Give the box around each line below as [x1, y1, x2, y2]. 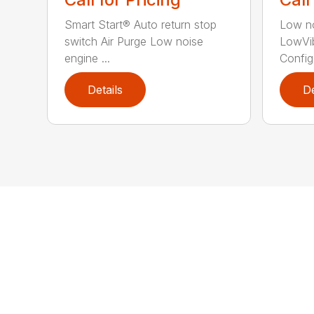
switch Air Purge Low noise [64, 34, 204, 49]
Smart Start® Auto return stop [64, 18, 217, 32]
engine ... [64, 51, 111, 66]
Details [88, 83, 123, 97]
